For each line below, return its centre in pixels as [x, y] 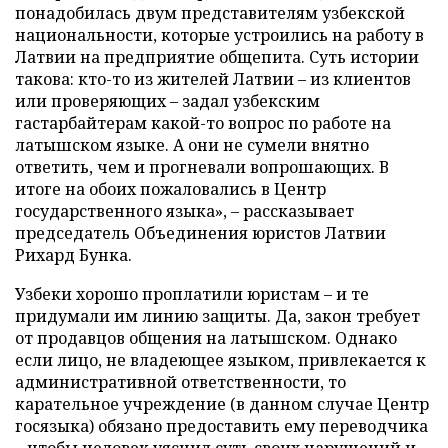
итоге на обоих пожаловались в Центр [170, 188]
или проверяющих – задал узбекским [167, 100]
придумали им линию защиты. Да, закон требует [217, 315]
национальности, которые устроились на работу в [219, 34]
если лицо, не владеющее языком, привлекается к [220, 359]
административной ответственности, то [180, 381]
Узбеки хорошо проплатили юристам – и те [192, 293]
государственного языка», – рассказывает [184, 210]
